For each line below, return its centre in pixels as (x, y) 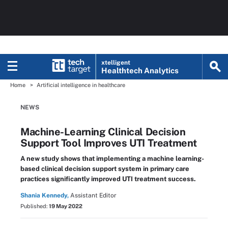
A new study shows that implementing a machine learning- (112, 159)
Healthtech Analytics (140, 70)
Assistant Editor (93, 195)
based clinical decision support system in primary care (105, 169)
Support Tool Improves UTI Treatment (109, 143)
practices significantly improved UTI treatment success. (108, 179)
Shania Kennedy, (45, 195)
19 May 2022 (66, 206)
